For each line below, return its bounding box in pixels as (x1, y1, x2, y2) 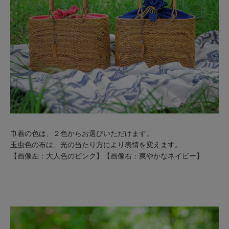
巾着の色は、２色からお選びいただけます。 (10, 129, 153, 138)
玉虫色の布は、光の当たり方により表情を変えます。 (10, 140, 182, 149)
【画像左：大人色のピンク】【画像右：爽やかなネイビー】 (10, 151, 203, 160)
